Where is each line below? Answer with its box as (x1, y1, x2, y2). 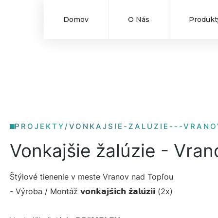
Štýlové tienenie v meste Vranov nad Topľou (10, 172, 173, 182)
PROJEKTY (15, 122, 65, 131)
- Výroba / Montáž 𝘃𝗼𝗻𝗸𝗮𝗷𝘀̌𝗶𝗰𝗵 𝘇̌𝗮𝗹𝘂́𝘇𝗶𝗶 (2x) (10, 186, 173, 196)
